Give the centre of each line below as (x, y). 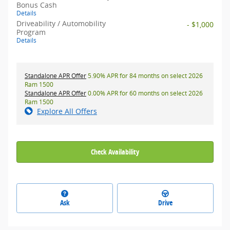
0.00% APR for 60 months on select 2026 (145, 93)
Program (31, 32)
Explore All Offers (67, 111)
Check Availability (115, 152)
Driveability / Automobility (61, 24)
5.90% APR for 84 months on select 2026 (145, 76)
